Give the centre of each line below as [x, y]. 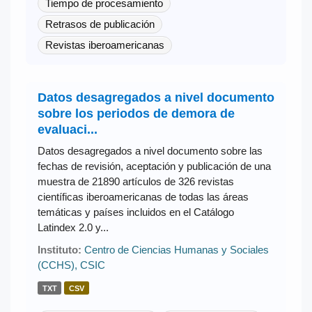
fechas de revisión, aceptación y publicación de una [154, 166]
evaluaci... [67, 129]
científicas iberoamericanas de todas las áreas [143, 196]
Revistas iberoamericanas [104, 45]
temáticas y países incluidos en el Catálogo [135, 212]
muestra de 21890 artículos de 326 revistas [135, 181]
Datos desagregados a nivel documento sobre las [150, 150]
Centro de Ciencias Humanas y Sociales [176, 249]
